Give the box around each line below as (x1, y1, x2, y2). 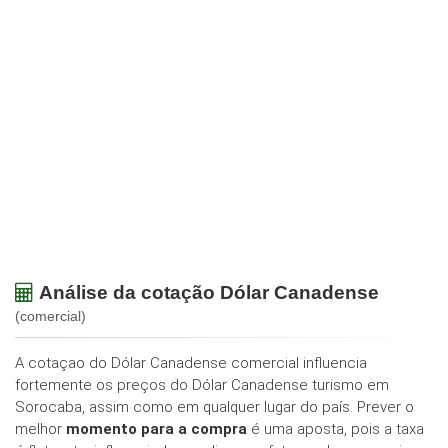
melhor (15, 420, 66, 439)
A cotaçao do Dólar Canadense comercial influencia (15, 354, 367, 373)
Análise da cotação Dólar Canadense (39, 282, 379, 304)
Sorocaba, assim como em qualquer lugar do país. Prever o (15, 398, 414, 417)
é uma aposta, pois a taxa (247, 420, 424, 439)
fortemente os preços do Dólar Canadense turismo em (15, 376, 389, 395)
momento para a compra (66, 420, 247, 439)
